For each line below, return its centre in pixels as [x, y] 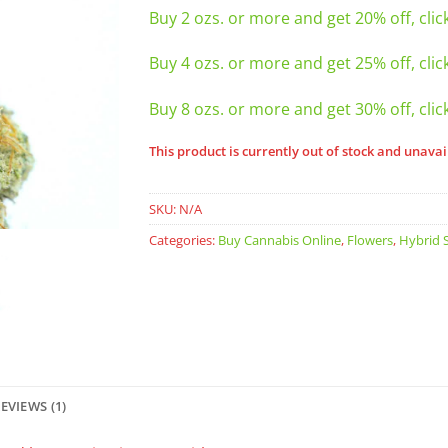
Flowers [370, 239]
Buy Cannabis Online [279, 239]
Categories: [183, 239]
